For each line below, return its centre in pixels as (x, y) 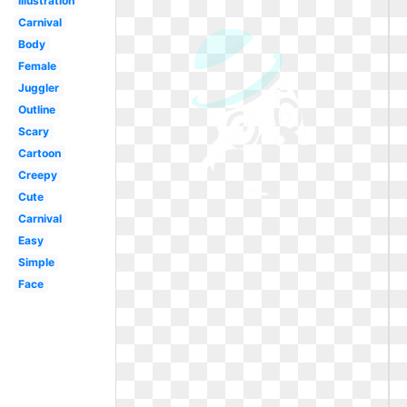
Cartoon (39, 153)
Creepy (37, 175)
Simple (36, 262)
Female (37, 66)
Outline (36, 109)
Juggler (38, 88)
